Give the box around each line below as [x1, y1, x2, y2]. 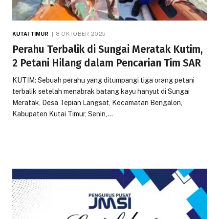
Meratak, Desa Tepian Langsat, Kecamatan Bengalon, [12, 98, 182, 107]
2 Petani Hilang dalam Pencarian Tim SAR [12, 56, 201, 69]
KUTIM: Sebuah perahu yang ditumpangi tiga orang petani [12, 76, 195, 84]
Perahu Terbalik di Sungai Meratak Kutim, [12, 43, 203, 56]
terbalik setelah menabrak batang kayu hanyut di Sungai [12, 87, 190, 95]
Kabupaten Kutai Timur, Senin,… [12, 109, 113, 118]
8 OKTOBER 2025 [55, 30, 106, 37]
